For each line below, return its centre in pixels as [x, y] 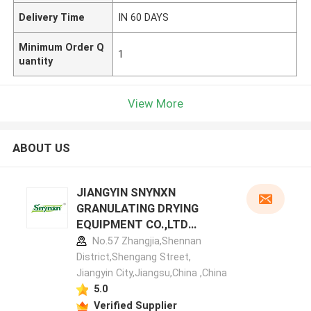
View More [155, 103]
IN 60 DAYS [144, 17]
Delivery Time [52, 17]
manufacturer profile [132, 241]
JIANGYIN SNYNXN [126, 193]
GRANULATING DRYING [137, 209]
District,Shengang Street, [133, 257]
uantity [36, 61]
